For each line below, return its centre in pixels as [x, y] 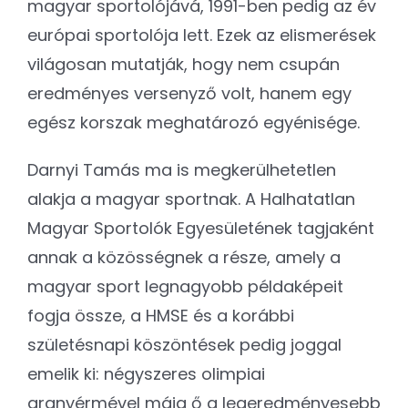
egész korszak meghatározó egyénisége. [194, 122]
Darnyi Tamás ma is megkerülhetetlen [182, 169]
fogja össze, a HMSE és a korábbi [161, 315]
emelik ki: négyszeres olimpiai [146, 373]
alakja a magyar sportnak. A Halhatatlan [191, 199]
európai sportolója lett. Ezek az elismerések [202, 35]
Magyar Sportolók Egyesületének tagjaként [201, 228]
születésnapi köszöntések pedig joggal [184, 344]
